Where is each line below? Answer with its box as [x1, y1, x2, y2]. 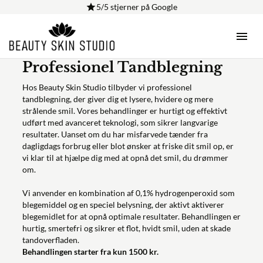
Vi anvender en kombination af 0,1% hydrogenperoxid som [22, 188, 235, 198]
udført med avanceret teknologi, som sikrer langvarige [22, 117, 218, 127]
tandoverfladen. [22, 235, 79, 245]
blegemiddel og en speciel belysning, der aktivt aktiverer [22, 200, 224, 210]
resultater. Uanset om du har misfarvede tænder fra [22, 129, 208, 139]
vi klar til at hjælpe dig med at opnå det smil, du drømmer [22, 153, 228, 163]
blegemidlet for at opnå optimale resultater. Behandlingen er [22, 211, 241, 221]
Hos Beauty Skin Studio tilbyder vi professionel [22, 82, 192, 92]
